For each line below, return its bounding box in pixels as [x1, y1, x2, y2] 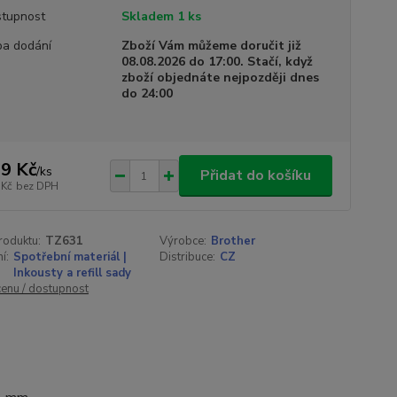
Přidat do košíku [199, 166, 311, 185]
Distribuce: [160, 249, 216, 265]
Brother [211, 233, 256, 249]
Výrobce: [160, 233, 207, 249]
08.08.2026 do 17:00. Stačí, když [121, 53, 313, 70]
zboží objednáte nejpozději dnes [121, 69, 319, 86]
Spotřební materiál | [12, 249, 127, 265]
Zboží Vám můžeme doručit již [121, 37, 301, 54]
